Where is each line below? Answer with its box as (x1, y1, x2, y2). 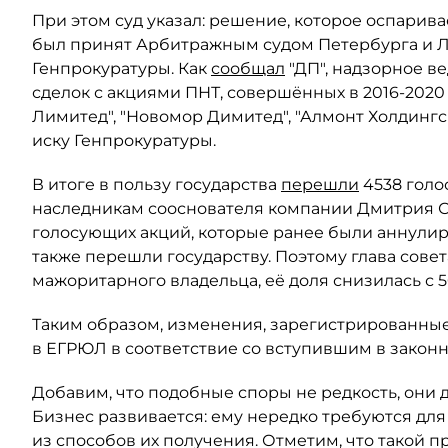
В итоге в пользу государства (32, 175, 281, 194)
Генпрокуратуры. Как (32, 59, 211, 78)
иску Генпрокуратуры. (32, 131, 216, 150)
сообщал (211, 59, 285, 78)
